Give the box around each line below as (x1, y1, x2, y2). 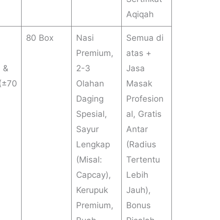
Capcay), (76, 170, 111, 180)
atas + (126, 48, 151, 58)
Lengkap (76, 139, 110, 150)
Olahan (76, 79, 104, 89)
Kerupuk (76, 185, 108, 195)
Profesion (126, 94, 164, 104)
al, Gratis (126, 109, 162, 119)
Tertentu (126, 155, 160, 165)
